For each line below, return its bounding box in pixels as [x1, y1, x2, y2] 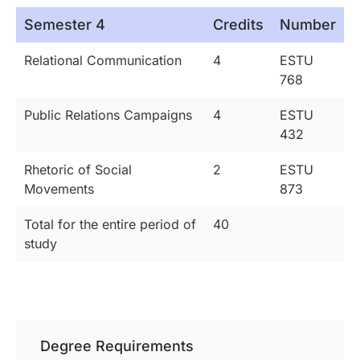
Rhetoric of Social [24, 162, 132, 178]
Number [280, 16, 336, 34]
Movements [24, 181, 94, 198]
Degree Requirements [40, 337, 194, 355]
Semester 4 [24, 16, 105, 34]
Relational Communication [24, 52, 182, 69]
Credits [213, 16, 264, 34]
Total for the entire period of [24, 216, 196, 233]
